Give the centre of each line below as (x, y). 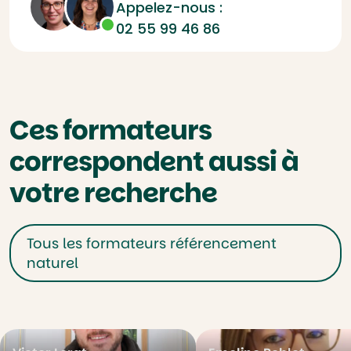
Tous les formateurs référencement (152, 243)
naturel (52, 263)
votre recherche (113, 193)
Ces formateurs (110, 130)
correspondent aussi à (154, 161)
